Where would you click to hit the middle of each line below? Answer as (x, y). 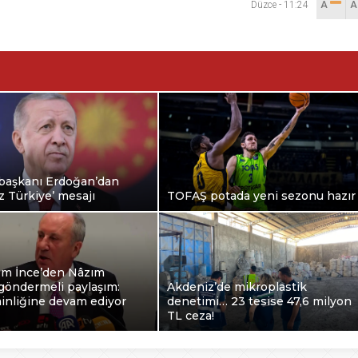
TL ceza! (191, 316)
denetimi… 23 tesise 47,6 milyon (259, 302)
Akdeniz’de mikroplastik (237, 287)
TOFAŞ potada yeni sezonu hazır (261, 196)
